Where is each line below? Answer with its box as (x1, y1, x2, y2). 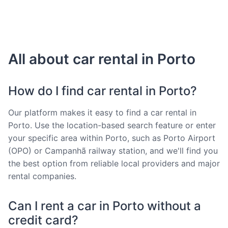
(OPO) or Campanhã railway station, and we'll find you (8, 145, 218, 156)
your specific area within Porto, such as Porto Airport (8, 132, 215, 143)
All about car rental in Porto (8, 50, 195, 68)
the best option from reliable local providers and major (8, 158, 220, 168)
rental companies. (8, 170, 76, 181)
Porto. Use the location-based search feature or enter (8, 120, 216, 130)
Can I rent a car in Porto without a (8, 198, 201, 213)
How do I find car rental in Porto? (8, 83, 197, 98)
